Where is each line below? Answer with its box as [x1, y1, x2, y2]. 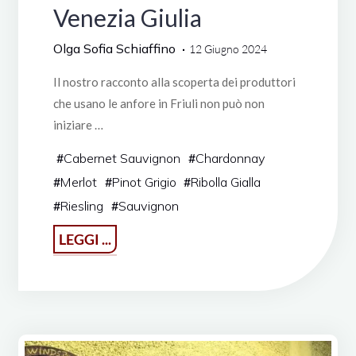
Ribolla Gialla [191, 174, 261, 191]
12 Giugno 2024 [188, 42, 267, 56]
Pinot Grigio [111, 174, 176, 191]
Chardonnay [195, 150, 265, 167]
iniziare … [52, 117, 103, 132]
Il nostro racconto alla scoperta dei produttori [52, 74, 296, 89]
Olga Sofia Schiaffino [52, 41, 176, 57]
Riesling [60, 198, 103, 215]
